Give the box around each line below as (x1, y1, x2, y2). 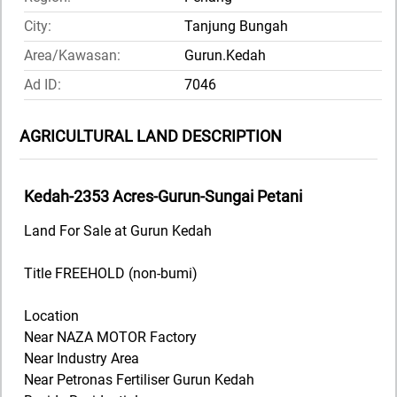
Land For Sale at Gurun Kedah (24, 222, 212, 240)
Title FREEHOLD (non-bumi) (24, 265, 198, 283)
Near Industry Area (24, 350, 139, 368)
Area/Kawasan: (24, 47, 121, 65)
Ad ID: (24, 76, 61, 94)
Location (24, 307, 79, 325)
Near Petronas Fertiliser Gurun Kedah (24, 371, 254, 389)
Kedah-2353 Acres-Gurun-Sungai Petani (24, 187, 302, 206)
